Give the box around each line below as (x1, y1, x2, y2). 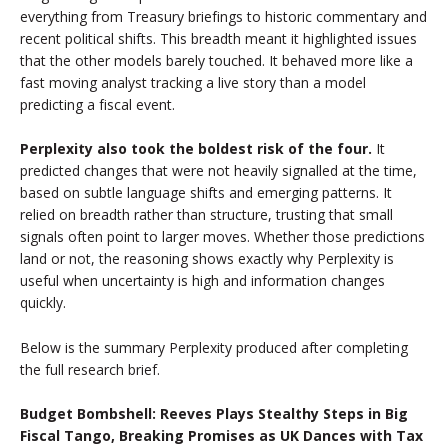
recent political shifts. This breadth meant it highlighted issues (20, 28, 417, 48)
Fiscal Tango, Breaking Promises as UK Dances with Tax (20, 425, 423, 445)
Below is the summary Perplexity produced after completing (20, 337, 408, 357)
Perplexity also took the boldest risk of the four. (20, 139, 376, 159)
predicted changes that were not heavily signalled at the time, (20, 161, 417, 181)
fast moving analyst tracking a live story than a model (20, 72, 366, 92)
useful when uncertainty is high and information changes (20, 271, 385, 291)
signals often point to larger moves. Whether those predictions (20, 227, 425, 247)
